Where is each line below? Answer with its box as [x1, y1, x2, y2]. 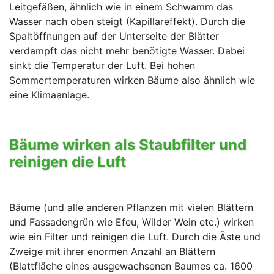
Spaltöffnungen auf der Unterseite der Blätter [9, 30, 219, 43]
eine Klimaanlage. [9, 89, 89, 102]
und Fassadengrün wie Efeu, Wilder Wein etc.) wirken [9, 215, 254, 228]
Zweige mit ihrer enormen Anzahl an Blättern [9, 245, 215, 257]
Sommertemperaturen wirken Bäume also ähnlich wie [9, 74, 255, 87]
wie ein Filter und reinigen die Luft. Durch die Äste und [9, 230, 261, 243]
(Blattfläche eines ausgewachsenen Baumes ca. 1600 [9, 259, 253, 272]
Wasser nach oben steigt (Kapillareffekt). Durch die [9, 15, 245, 28]
